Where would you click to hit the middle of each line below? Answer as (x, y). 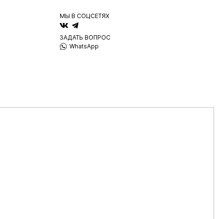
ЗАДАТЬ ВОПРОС (85, 37)
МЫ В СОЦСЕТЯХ (85, 16)
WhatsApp (84, 46)
